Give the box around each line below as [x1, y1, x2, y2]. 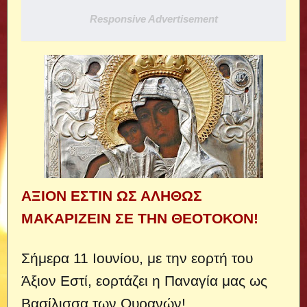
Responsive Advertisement [89, 13, 218, 25]
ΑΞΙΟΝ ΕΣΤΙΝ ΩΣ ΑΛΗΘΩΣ [21, 188, 202, 204]
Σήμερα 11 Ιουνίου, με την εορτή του [21, 250, 253, 266]
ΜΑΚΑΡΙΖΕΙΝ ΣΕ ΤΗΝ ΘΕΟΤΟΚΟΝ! [21, 210, 258, 226]
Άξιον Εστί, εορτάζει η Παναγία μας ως [21, 273, 267, 288]
